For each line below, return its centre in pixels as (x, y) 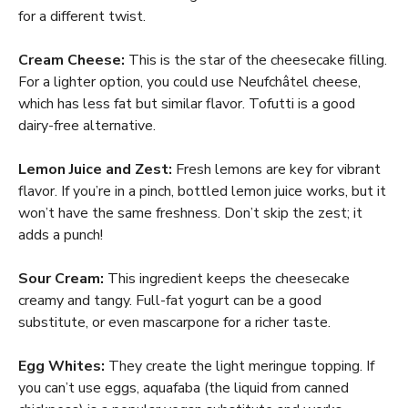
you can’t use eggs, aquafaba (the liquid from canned (184, 388)
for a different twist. (82, 16)
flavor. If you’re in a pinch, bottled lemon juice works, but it (202, 191)
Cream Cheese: (71, 60)
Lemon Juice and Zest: (95, 169)
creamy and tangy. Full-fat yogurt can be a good (170, 301)
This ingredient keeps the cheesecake (227, 279)
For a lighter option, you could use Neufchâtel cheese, (189, 82)
